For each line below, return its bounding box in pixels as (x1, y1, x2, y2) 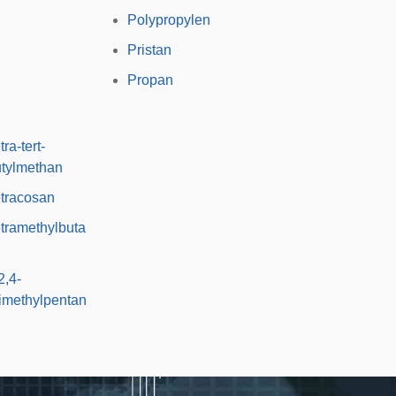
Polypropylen (126, 12, 210, 27)
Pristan (126, 42, 171, 57)
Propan (126, 72, 173, 88)
